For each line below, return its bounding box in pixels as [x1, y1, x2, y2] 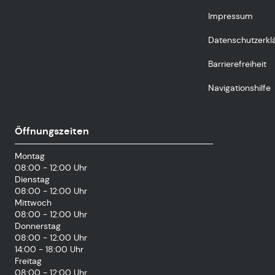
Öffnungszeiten [15, 125, 89, 137]
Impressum [207, 10, 253, 21]
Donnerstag [15, 220, 61, 231]
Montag [15, 150, 45, 161]
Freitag [15, 255, 42, 266]
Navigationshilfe [207, 82, 271, 93]
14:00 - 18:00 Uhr [15, 244, 83, 255]
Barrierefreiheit [207, 58, 266, 69]
